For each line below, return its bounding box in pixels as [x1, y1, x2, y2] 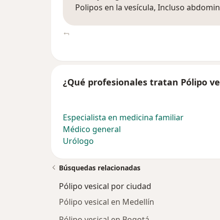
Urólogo [63, 136, 94, 147]
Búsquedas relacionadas [59, 163, 140, 173]
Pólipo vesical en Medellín [59, 196, 154, 208]
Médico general [63, 124, 121, 135]
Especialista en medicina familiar [63, 112, 184, 123]
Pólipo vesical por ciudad [59, 181, 151, 192]
